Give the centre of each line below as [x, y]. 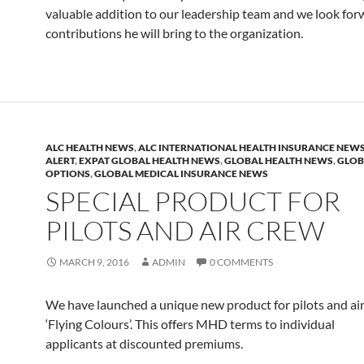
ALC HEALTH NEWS [90, 147]
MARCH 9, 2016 [94, 262]
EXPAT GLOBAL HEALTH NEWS [149, 160]
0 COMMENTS [241, 262]
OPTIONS [68, 173]
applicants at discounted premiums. [144, 343]
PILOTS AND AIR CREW [185, 230]
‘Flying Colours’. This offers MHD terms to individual [190, 324]
